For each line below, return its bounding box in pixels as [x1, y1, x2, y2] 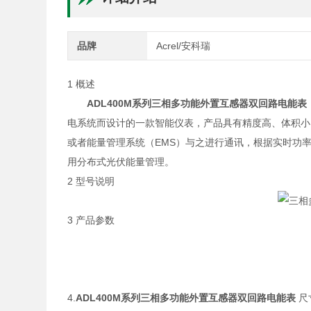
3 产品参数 [67, 215, 115, 226]
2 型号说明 [67, 176, 115, 187]
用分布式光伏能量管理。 [67, 156, 175, 167]
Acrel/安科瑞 [155, 40, 210, 51]
